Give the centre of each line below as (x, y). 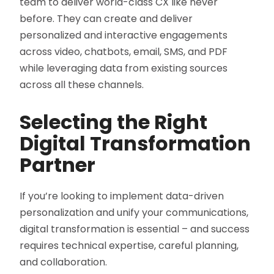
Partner (58, 165)
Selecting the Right (114, 122)
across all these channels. (82, 85)
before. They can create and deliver (106, 19)
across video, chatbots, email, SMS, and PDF (124, 52)
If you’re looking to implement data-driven (122, 196)
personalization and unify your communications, (134, 213)
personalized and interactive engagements (124, 35)
